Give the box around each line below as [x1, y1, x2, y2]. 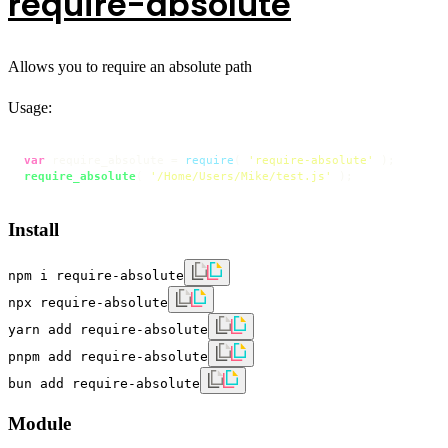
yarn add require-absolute [8, 322, 208, 338]
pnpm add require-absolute [8, 349, 208, 365]
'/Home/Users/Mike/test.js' [150, 169, 332, 182]
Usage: [8, 98, 52, 116]
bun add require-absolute [8, 376, 200, 392]
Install [8, 218, 59, 240]
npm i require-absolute [8, 268, 184, 284]
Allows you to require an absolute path [8, 57, 252, 75]
